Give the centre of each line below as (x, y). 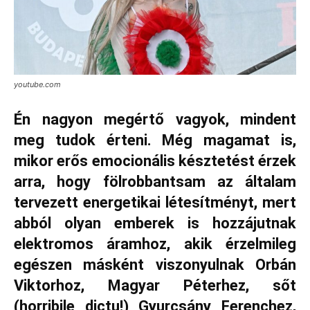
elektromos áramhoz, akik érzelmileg (155, 244)
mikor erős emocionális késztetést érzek (155, 161)
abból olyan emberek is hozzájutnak (155, 224)
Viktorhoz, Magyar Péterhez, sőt (155, 286)
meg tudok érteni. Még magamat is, (155, 140)
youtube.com (37, 85)
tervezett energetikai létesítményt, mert (155, 203)
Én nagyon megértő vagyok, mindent (155, 120)
